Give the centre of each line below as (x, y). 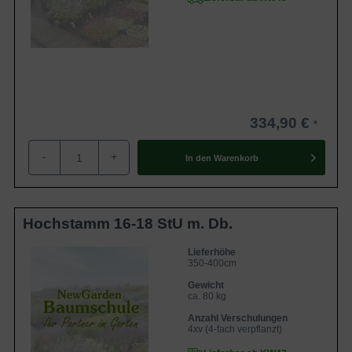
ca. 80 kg (207, 296)
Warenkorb (236, 158)
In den (198, 158)
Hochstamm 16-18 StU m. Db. (128, 224)
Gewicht (206, 285)
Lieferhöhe (212, 252)
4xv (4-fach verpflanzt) (235, 329)
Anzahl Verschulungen (238, 318)
